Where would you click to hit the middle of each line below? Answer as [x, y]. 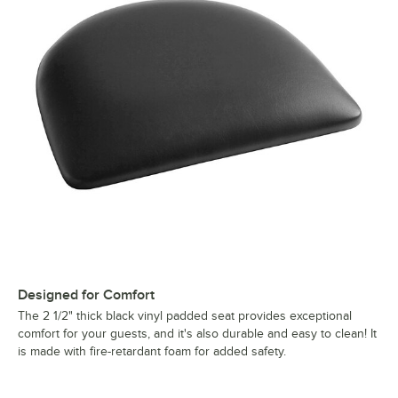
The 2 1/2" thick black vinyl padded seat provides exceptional [185, 315]
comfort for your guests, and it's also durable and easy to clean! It [197, 333]
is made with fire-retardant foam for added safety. [152, 351]
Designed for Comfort [86, 295]
